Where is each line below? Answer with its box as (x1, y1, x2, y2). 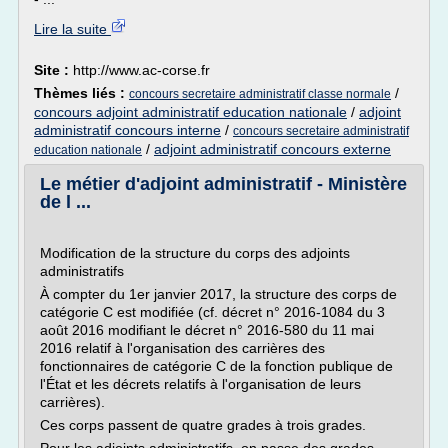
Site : (34, 62, 73, 78)
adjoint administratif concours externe (154, 141, 391, 157)
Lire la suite (34, 21, 111, 37)
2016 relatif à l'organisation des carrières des (40, 340, 325, 356)
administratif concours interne (34, 122, 221, 138)
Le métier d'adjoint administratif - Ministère (40, 174, 407, 194)
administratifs (40, 263, 124, 279)
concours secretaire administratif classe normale (129, 87, 391, 101)
